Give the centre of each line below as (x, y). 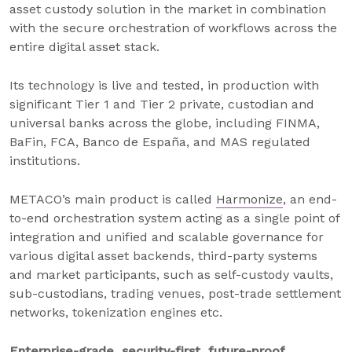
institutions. (45, 161)
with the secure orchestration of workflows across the (173, 28)
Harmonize (249, 199)
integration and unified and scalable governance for (167, 237)
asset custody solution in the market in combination (168, 9)
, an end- (310, 199)
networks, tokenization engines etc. (116, 312)
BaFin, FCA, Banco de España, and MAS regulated (160, 142)
